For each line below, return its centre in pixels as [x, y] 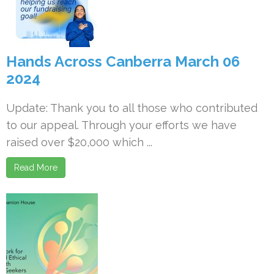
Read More [36, 168]
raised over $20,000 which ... [79, 142]
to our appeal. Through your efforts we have [121, 125]
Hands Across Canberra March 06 [123, 61]
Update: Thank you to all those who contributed [132, 108]
